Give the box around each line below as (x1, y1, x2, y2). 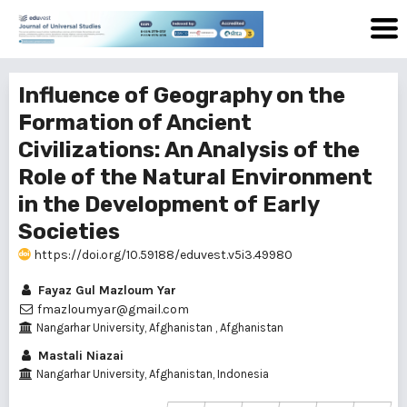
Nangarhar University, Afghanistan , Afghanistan (33, 321, 283, 334)
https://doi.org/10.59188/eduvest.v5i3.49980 (31, 247, 293, 263)
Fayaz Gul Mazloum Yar (35, 283, 176, 298)
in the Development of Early (18, 192, 319, 217)
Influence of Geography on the (18, 83, 345, 108)
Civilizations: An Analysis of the (18, 137, 360, 163)
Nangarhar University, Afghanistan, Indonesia (33, 367, 269, 381)
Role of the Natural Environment (18, 164, 372, 190)
